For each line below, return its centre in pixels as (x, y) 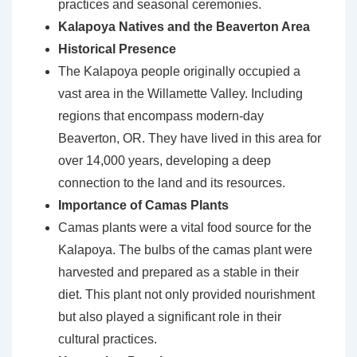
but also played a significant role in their (170, 317)
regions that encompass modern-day (161, 116)
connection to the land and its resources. (172, 183)
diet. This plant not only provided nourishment (186, 295)
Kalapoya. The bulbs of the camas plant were (185, 250)
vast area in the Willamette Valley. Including (180, 94)
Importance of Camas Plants (143, 206)
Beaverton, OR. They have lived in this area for (190, 139)
